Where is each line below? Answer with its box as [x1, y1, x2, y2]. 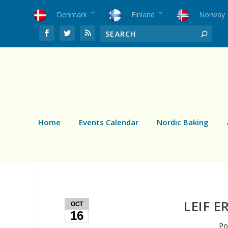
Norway [199, 9, 225, 19]
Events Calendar [79, 117, 138, 127]
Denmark [56, 9, 88, 19]
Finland [131, 9, 155, 19]
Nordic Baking [157, 117, 209, 127]
